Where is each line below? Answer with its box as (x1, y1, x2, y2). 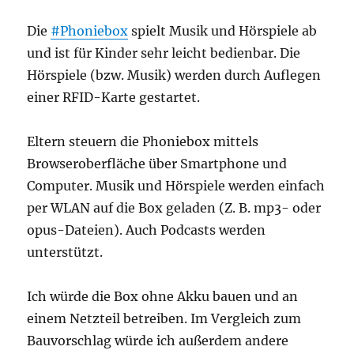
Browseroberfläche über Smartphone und (27, 156, 288, 171)
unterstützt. (27, 244, 104, 260)
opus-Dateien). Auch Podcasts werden (27, 222, 266, 238)
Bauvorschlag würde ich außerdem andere (27, 333, 289, 348)
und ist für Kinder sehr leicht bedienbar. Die (27, 45, 301, 61)
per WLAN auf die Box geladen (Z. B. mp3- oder (27, 200, 322, 216)
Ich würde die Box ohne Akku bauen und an (27, 288, 299, 304)
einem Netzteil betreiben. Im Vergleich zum (27, 311, 302, 326)
